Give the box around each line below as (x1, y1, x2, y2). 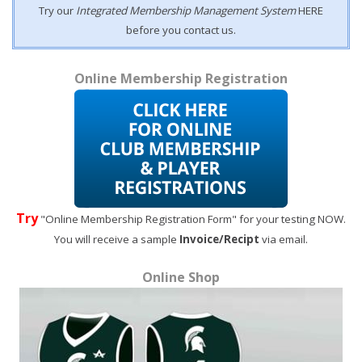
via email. (259, 232, 308, 246)
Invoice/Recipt (179, 232, 259, 246)
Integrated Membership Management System (76, 3, 296, 18)
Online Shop (142, 268, 220, 286)
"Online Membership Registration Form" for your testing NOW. (38, 212, 346, 226)
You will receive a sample (54, 232, 179, 246)
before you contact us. (126, 23, 236, 37)
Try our (39, 3, 76, 18)
